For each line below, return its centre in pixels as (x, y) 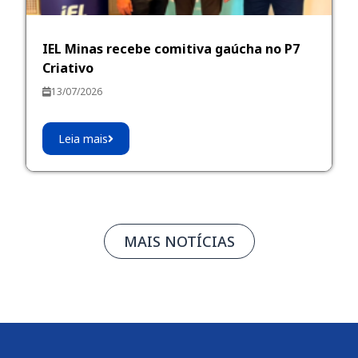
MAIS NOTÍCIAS (179, 242)
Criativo (68, 68)
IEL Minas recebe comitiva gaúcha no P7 (171, 49)
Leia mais (84, 139)
